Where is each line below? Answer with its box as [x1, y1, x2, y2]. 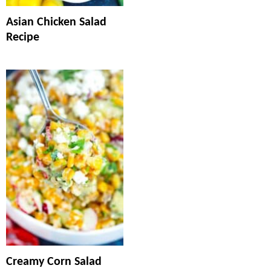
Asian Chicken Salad [6, 16, 106, 28]
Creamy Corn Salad [6, 255, 102, 268]
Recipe [6, 31, 39, 44]
